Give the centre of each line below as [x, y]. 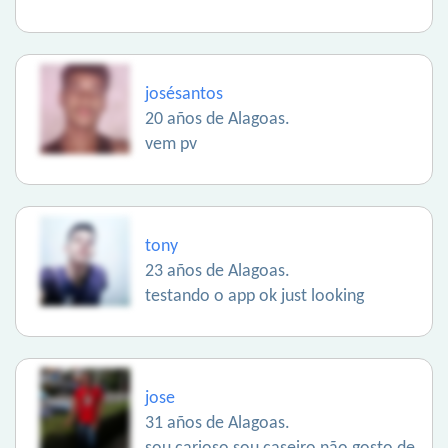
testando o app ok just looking [254, 296]
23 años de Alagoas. [217, 271]
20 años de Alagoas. [217, 119]
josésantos [184, 94]
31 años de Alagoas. [217, 423]
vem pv [171, 144]
